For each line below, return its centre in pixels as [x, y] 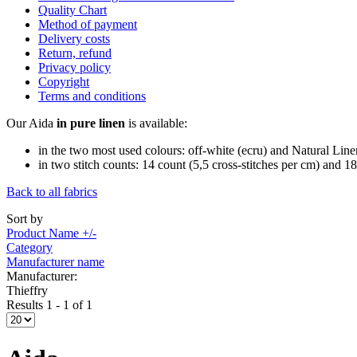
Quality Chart [73, 10]
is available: [156, 123]
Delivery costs [74, 38]
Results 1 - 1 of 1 [49, 304]
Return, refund [75, 53]
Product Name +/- [51, 233]
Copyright [64, 81]
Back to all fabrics [52, 191]
